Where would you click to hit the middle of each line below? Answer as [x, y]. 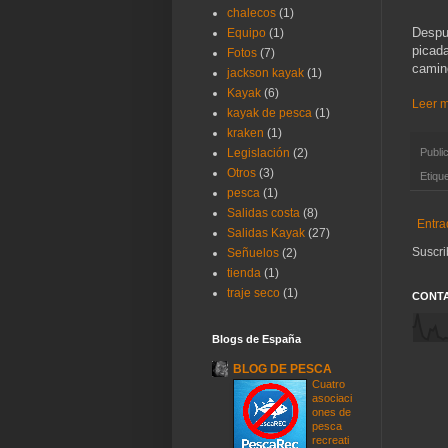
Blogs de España [256, 338]
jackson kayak [265, 72]
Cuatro [328, 383]
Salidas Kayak [266, 232]
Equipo [246, 32]
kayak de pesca [269, 112]
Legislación [258, 152]
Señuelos [253, 252]
